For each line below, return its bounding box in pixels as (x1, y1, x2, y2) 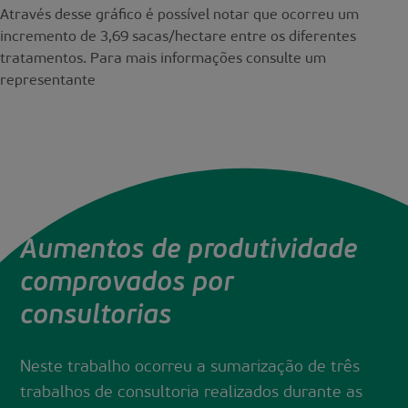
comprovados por (20, 270, 234, 299)
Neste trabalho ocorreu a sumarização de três (20, 359, 361, 377)
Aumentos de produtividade (20, 237, 358, 266)
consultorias (20, 302, 172, 331)
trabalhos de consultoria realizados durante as (20, 384, 363, 403)
